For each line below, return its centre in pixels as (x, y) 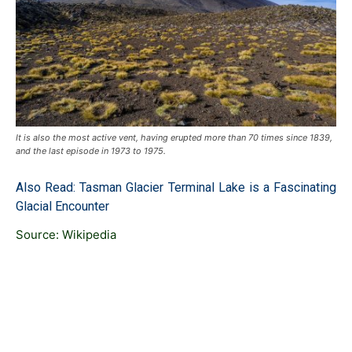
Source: (39, 234)
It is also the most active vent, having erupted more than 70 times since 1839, (174, 137)
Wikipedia (89, 234)
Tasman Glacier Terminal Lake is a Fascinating (208, 187)
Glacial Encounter (62, 206)
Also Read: (48, 187)
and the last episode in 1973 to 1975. (91, 150)
